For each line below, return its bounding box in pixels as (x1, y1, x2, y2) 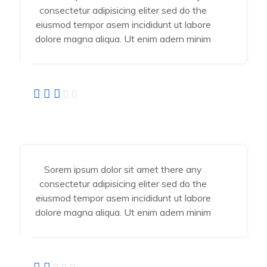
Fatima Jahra (21, 107, 95, 123)
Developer (21, 128, 67, 140)
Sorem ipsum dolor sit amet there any (44, 163, 203, 176)
